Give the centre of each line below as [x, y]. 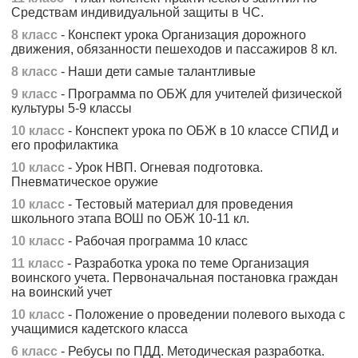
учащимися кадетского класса [100, 329]
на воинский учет [62, 292]
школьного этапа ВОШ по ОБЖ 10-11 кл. [131, 219]
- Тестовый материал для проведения [179, 204]
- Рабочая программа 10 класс [157, 241]
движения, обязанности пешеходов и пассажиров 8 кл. [175, 49]
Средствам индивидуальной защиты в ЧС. [138, 12]
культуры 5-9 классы [72, 108]
